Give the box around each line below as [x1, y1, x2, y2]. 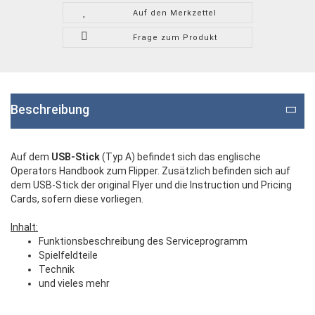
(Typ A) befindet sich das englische [100, 151, 261, 163]
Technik [39, 264, 75, 276]
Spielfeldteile [39, 250, 98, 262]
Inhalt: [11, 221, 38, 233]
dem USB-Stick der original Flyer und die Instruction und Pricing [11, 179, 292, 191]
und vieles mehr [39, 278, 110, 290]
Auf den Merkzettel [133, 8, 217, 18]
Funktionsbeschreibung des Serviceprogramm [39, 236, 247, 247]
